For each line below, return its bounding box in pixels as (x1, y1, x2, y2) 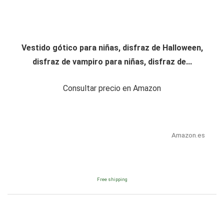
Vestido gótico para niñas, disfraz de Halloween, (21, 43, 203, 53)
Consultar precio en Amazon (63, 83, 161, 93)
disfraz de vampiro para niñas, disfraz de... (32, 57, 192, 67)
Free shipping (96, 176, 127, 182)
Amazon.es (171, 131, 205, 139)
